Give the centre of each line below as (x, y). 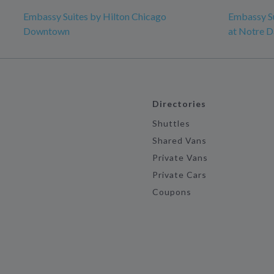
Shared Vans (180, 141)
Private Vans (180, 158)
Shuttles (171, 124)
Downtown (46, 31)
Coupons (172, 192)
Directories (179, 104)
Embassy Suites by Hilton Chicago (95, 17)
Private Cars (180, 175)
